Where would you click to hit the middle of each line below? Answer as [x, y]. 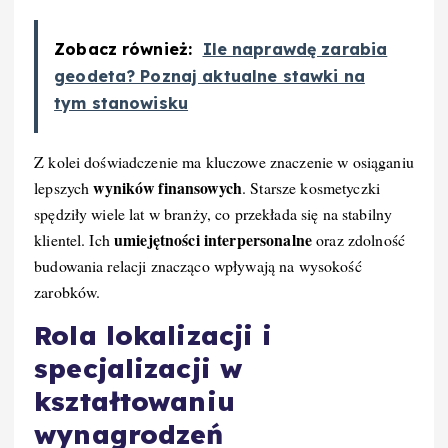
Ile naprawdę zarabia [295, 49]
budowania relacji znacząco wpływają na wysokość [198, 266]
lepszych [64, 188]
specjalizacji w [138, 369]
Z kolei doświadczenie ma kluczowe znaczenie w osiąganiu [224, 162]
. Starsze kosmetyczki [311, 188]
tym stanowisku [121, 103]
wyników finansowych [168, 188]
